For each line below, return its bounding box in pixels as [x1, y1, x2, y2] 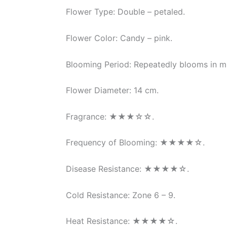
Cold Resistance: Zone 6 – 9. [66, 190, 175, 200]
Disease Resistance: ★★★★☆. [66, 163, 189, 174]
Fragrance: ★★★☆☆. [66, 111, 154, 122]
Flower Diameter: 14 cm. [66, 85, 159, 96]
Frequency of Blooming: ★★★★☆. [66, 137, 205, 148]
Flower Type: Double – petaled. [66, 7, 185, 17]
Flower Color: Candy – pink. [66, 32, 172, 43]
